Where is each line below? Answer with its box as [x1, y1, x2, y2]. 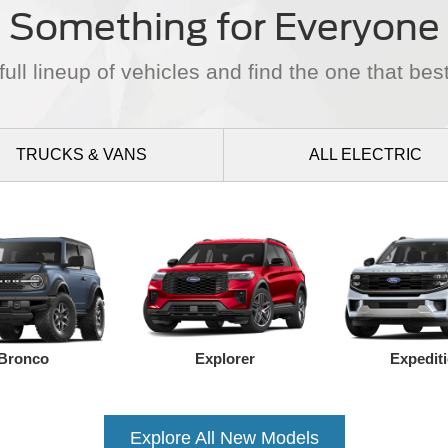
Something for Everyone [8, 4, 440, 49]
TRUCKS [15, 145, 88, 163]
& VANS [87, 145, 147, 163]
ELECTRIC [337, 145, 423, 163]
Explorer [195, 350, 255, 368]
